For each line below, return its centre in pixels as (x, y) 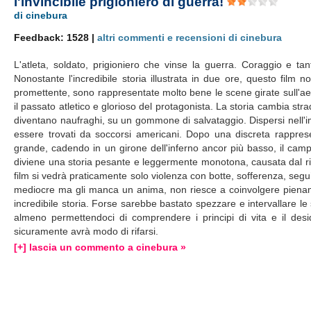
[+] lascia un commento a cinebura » (100, 247)
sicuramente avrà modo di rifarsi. (86, 231)
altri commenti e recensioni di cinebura (190, 37)
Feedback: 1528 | (56, 37)
